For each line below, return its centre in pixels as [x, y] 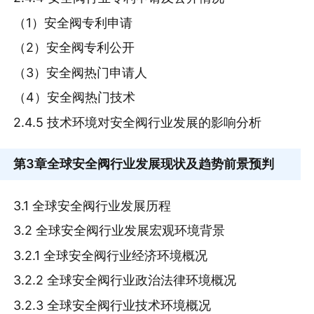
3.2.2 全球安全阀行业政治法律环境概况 [125, 280]
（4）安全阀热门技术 [75, 97]
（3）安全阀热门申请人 [81, 72]
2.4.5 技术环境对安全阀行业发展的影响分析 [138, 122]
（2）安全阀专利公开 [74, 48]
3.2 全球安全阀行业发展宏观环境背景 [120, 231]
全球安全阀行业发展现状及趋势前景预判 [161, 164]
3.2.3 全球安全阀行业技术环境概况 [112, 305]
